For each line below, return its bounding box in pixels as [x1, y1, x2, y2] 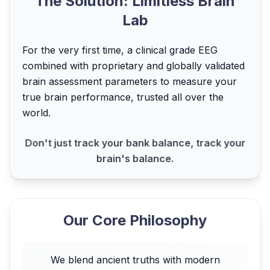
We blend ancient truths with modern [50, 254, 220, 266]
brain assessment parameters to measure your [22, 75, 237, 87]
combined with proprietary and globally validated [22, 60, 245, 72]
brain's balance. [95, 152, 175, 164]
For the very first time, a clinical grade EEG [22, 44, 218, 56]
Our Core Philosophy [63, 212, 207, 229]
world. [22, 107, 51, 119]
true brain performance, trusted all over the [22, 91, 224, 103]
